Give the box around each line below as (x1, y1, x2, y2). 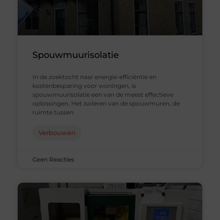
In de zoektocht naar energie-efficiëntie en (32, 73, 157, 81)
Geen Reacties (32, 156, 74, 164)
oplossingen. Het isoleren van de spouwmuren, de (32, 100, 180, 108)
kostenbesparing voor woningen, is (32, 82, 136, 90)
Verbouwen (38, 129, 76, 137)
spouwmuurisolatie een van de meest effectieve (32, 91, 173, 99)
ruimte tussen (32, 109, 74, 116)
